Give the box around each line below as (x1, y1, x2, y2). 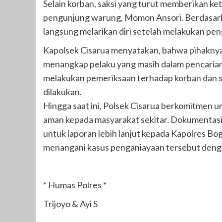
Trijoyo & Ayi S (43, 198, 98, 209)
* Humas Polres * (43, 179, 107, 190)
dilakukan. (43, 86, 82, 97)
